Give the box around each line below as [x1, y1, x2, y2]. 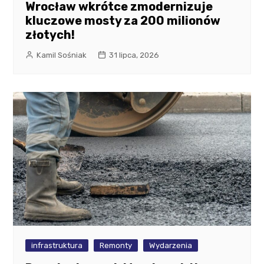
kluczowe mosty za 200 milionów [25, 13, 221, 28]
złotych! [25, 27, 75, 42]
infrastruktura [31, 240, 83, 250]
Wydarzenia [149, 240, 193, 250]
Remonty [100, 240, 133, 250]
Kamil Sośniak [37, 50, 87, 60]
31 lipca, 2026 [109, 50, 160, 60]
